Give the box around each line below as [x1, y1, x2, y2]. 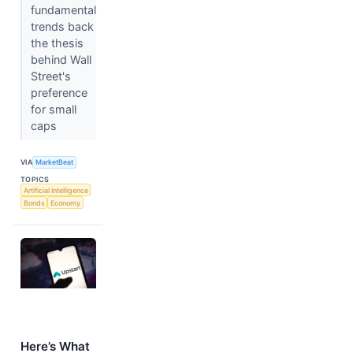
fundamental [30, 2, 96, 17]
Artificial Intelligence [23, 185, 88, 195]
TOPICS [20, 174, 50, 184]
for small [30, 102, 76, 116]
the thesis [30, 35, 84, 50]
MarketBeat [35, 158, 74, 167]
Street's [30, 69, 71, 83]
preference [30, 85, 87, 99]
